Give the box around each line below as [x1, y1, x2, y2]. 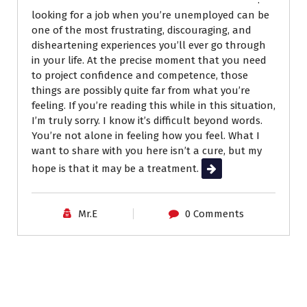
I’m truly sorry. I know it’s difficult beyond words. [32, 114, 262, 127]
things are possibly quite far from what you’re [32, 84, 250, 97]
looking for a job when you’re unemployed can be [32, 8, 269, 21]
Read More [201, 162, 252, 175]
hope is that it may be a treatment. [32, 162, 201, 175]
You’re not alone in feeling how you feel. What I [32, 129, 260, 142]
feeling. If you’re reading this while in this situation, [32, 99, 275, 112]
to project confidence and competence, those [32, 69, 248, 82]
